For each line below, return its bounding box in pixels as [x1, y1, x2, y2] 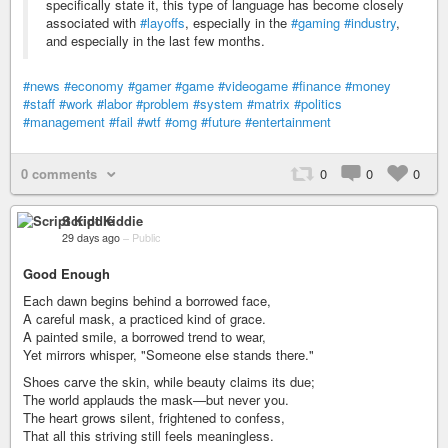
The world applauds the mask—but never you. [23, 390, 289, 410]
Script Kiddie [62, 211, 143, 231]
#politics [294, 94, 342, 114]
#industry [344, 13, 396, 33]
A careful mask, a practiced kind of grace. [23, 309, 266, 329]
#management [23, 112, 105, 132]
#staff [23, 94, 55, 114]
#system [193, 94, 243, 114]
